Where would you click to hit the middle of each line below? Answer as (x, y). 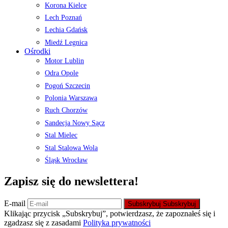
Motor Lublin (64, 61)
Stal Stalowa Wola (71, 148)
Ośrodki (37, 51)
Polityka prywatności (117, 222)
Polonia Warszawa (71, 98)
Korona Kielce (66, 5)
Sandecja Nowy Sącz (75, 123)
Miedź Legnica (66, 42)
